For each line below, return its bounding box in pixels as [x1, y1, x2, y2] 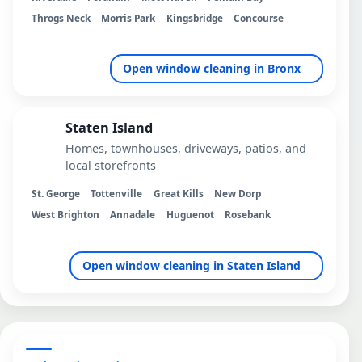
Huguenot [166, 207, 214, 221]
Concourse [234, 11, 284, 24]
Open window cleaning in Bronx [122, 61, 301, 77]
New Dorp [214, 186, 262, 200]
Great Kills [153, 186, 204, 200]
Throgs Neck [31, 11, 90, 24]
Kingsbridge [166, 11, 223, 24]
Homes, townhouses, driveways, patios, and [65, 141, 306, 157]
